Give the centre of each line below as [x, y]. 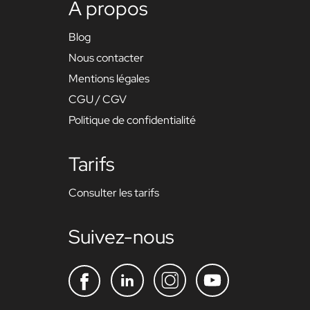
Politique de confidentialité [132, 120]
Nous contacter [106, 57]
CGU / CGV [97, 99]
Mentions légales [109, 78]
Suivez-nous [121, 236]
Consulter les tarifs [113, 192]
